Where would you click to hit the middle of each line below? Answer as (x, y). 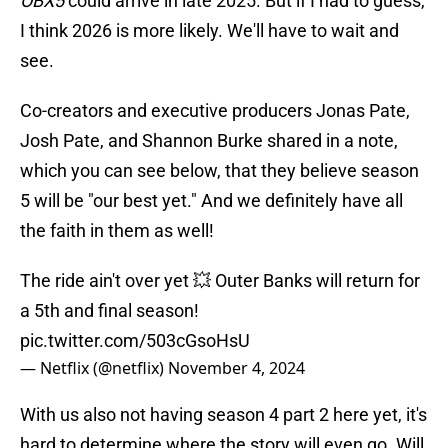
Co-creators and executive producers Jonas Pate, (215, 111)
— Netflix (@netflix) (94, 368)
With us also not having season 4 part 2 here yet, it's (223, 415)
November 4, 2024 (236, 368)
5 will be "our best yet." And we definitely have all (211, 201)
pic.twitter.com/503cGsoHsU (135, 341)
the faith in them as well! (117, 231)
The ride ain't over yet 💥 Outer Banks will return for (220, 281)
